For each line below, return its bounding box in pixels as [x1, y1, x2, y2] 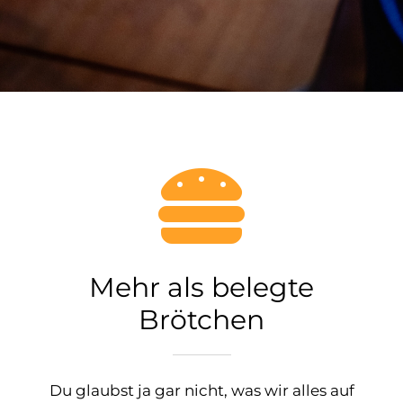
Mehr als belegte [89, 270, 314, 304]
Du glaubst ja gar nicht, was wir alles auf [49, 381, 354, 399]
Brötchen [139, 302, 264, 336]
